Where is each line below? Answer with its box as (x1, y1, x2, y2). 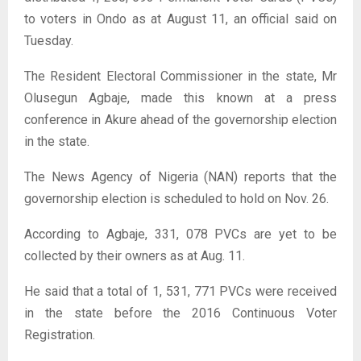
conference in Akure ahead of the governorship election (24, 112, 337, 127)
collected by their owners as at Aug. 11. (24, 248, 245, 263)
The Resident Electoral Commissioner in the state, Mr (24, 68, 337, 84)
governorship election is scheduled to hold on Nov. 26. (24, 191, 329, 206)
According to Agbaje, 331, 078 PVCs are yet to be (24, 226, 337, 242)
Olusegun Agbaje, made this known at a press (24, 90, 337, 106)
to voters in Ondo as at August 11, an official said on (24, 11, 337, 27)
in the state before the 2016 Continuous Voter (24, 305, 337, 321)
